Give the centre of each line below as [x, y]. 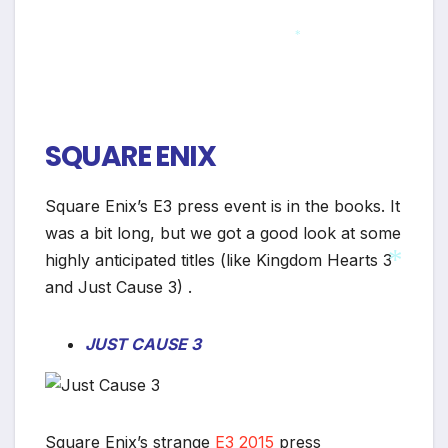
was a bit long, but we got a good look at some [223, 232]
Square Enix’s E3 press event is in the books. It [222, 205]
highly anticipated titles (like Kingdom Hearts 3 [218, 259]
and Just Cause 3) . [118, 286]
